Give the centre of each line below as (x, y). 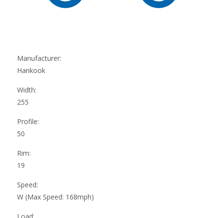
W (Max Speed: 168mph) (55, 197)
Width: (27, 90)
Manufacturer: (39, 58)
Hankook (31, 70)
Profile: (28, 121)
